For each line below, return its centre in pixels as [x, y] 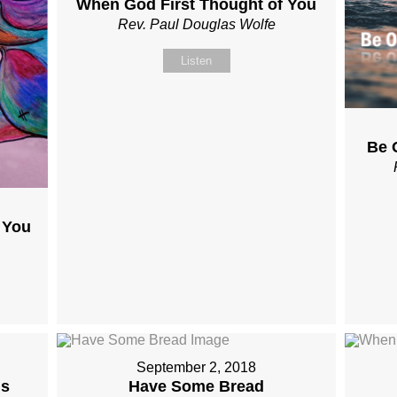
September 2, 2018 [197, 368]
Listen [197, 60]
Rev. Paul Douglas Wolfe [196, 24]
